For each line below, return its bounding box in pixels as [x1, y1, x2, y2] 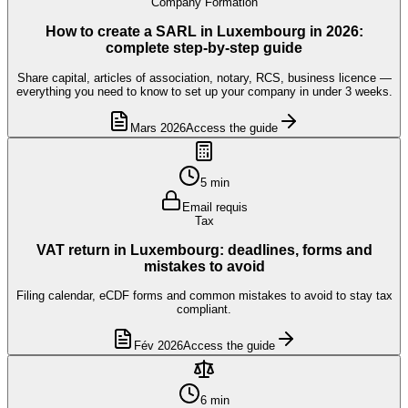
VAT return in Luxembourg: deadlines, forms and [36, 241, 372, 258]
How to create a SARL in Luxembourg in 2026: [45, 24, 363, 40]
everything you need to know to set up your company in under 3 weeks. [15, 84, 393, 98]
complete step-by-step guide [106, 40, 302, 56]
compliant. [177, 302, 231, 317]
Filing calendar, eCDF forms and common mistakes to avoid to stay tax [15, 289, 393, 303]
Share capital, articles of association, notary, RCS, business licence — [16, 70, 392, 85]
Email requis [182, 199, 248, 214]
